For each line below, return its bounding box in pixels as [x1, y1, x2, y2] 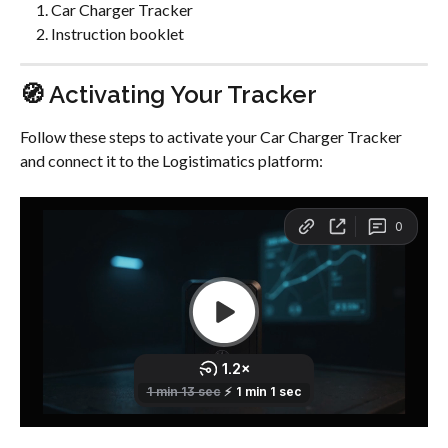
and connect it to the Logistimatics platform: [20, 150, 323, 170]
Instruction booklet [51, 24, 184, 44]
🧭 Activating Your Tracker [20, 79, 317, 109]
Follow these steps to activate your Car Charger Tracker [20, 126, 405, 146]
